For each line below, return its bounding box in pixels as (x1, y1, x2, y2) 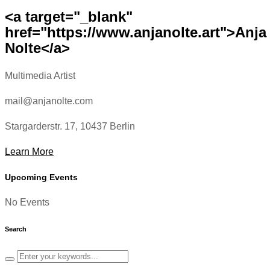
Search (5, 225, 27, 233)
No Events (5, 197, 49, 208)
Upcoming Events (5, 172, 78, 183)
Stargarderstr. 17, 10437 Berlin (5, 121, 135, 132)
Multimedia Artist (5, 71, 75, 81)
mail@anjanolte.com (5, 96, 93, 107)
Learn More (5, 146, 54, 157)
